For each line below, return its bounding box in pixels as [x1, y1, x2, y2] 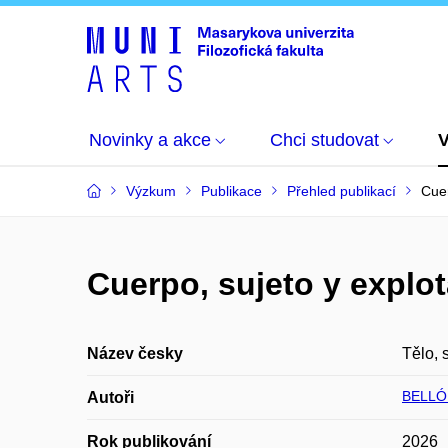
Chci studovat [270, 130, 379, 150]
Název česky [87, 345, 183, 362]
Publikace [201, 183, 262, 199]
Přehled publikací [287, 183, 396, 199]
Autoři [87, 389, 134, 406]
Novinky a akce [89, 130, 211, 150]
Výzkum [126, 183, 176, 199]
